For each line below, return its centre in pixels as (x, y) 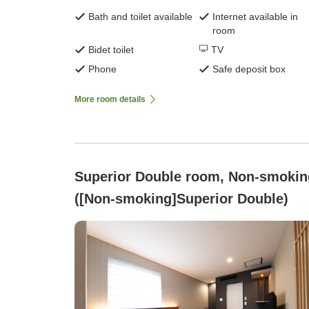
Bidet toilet (111, 49)
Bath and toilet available (140, 16)
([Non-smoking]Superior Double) (181, 198)
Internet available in (255, 16)
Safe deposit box (249, 69)
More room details (110, 99)
